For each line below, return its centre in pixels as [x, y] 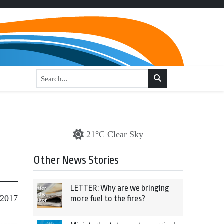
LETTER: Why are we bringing [120, 188]
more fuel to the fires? [108, 199]
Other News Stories [76, 160]
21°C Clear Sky [115, 134]
